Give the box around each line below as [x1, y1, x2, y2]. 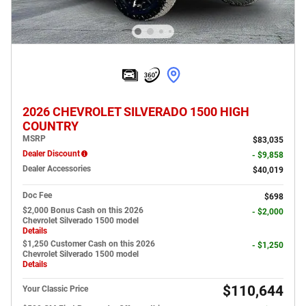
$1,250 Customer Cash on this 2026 [23, 239, 155, 249]
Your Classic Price [23, 284, 88, 294]
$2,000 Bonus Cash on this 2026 [23, 206, 143, 216]
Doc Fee [23, 191, 52, 201]
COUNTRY [23, 120, 79, 134]
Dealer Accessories [23, 164, 91, 174]
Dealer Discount [23, 149, 80, 159]
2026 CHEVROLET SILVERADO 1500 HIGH [23, 105, 249, 120]
